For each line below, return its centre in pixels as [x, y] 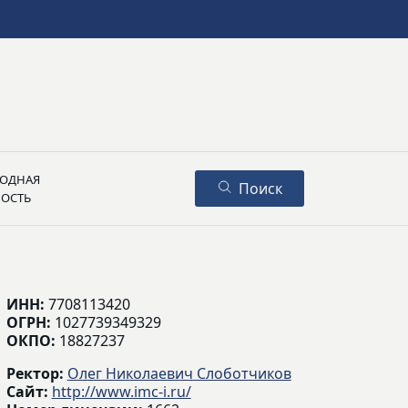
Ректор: [36, 373]
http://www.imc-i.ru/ [121, 392]
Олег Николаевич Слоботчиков [179, 373]
